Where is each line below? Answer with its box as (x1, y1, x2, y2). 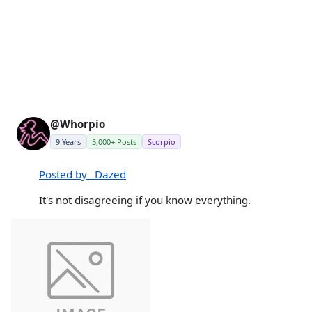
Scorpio (148, 136, 175, 148)
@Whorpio (50, 117, 105, 132)
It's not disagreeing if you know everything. (39, 193, 251, 208)
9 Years (56, 136, 81, 148)
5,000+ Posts (92, 136, 136, 148)
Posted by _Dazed (39, 167, 126, 182)
